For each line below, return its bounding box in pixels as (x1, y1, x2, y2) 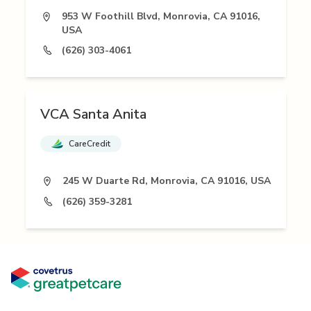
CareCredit (69, 138, 110, 150)
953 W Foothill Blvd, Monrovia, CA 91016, (61, 10, 260, 24)
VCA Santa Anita (40, 105, 146, 124)
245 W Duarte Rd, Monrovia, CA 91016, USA (62, 174, 271, 188)
